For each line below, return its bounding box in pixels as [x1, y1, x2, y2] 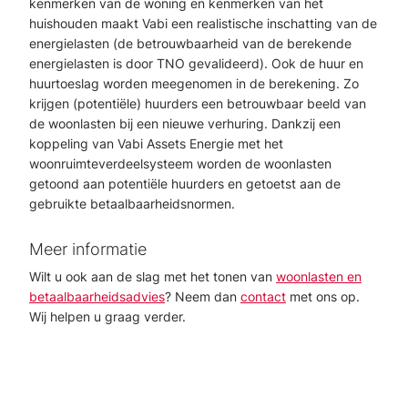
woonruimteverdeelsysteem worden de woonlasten [29, 156, 331, 171]
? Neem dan [165, 289, 240, 304]
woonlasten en [276, 269, 362, 284]
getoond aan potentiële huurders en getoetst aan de [29, 176, 341, 191]
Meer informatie [29, 240, 147, 259]
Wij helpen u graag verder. [29, 309, 186, 324]
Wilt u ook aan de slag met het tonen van [29, 269, 276, 284]
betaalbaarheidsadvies [29, 289, 165, 304]
